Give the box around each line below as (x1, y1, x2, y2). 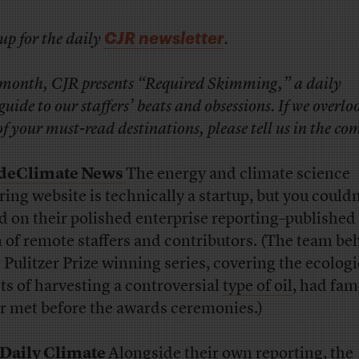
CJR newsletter (103, 27, 224, 47)
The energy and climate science (125, 166, 350, 183)
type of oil (222, 278, 292, 295)
